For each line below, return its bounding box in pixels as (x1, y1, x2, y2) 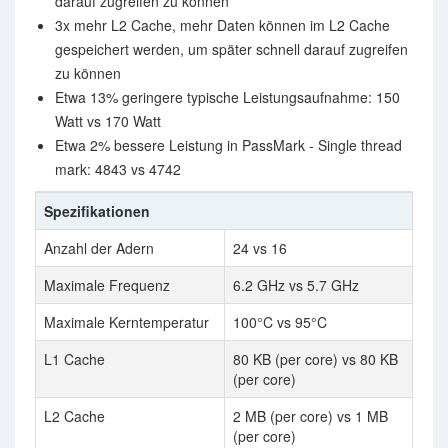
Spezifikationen (44, 201, 150, 221)
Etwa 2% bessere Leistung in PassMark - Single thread (55, 135, 402, 155)
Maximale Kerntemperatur (44, 312, 209, 332)
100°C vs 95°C (233, 312, 327, 332)
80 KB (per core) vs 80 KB (233, 349, 398, 369)
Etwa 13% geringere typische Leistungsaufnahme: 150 (55, 87, 400, 107)
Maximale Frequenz (44, 275, 170, 295)
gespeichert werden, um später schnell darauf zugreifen (55, 39, 408, 59)
